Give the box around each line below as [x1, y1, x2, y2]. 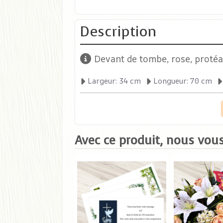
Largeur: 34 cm [88, 76, 141, 86]
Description [80, 22, 157, 41]
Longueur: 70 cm [153, 76, 212, 86]
